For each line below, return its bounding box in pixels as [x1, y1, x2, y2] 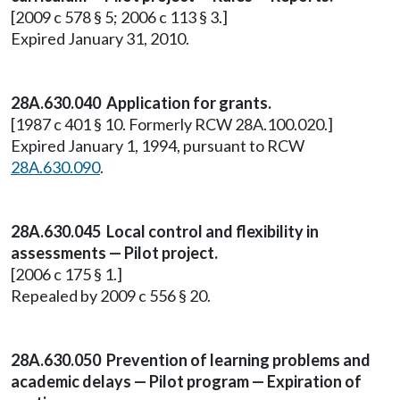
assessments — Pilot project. [11, 243, 218, 262]
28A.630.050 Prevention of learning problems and [11, 350, 371, 370]
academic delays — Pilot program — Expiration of [11, 371, 362, 391]
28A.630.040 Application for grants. [11, 93, 271, 112]
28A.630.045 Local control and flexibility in [11, 221, 319, 241]
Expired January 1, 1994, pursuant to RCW [11, 136, 304, 155]
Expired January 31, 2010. [11, 29, 189, 48]
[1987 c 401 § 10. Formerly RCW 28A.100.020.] [11, 114, 333, 134]
